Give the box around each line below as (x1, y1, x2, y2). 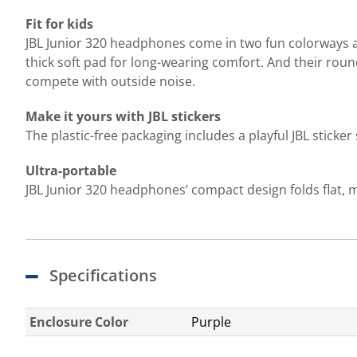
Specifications (49, 265, 157, 286)
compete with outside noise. (25, 73, 195, 90)
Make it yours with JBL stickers (25, 108, 221, 125)
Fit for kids (25, 15, 93, 33)
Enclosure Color (29, 313, 128, 331)
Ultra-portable (25, 162, 116, 179)
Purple (191, 313, 231, 331)
